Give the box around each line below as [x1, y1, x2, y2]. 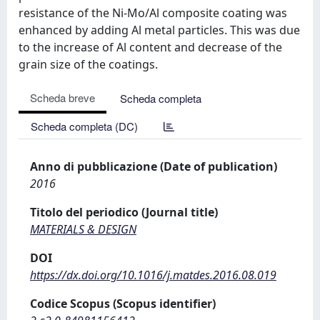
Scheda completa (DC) [31, 119, 138, 134]
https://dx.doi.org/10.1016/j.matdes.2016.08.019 [30, 267, 276, 283]
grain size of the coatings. [19, 56, 158, 72]
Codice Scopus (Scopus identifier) [30, 296, 216, 311]
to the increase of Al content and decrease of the [19, 39, 282, 55]
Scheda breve [30, 90, 95, 105]
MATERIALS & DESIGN [30, 221, 136, 237]
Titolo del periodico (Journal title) [30, 204, 218, 220]
